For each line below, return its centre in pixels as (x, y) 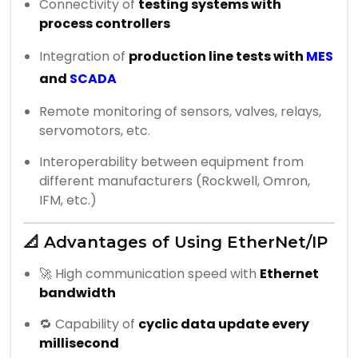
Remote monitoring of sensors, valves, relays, (180, 112)
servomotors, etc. (95, 131)
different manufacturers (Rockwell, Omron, (175, 181)
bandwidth (78, 293)
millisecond (79, 344)
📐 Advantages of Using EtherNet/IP (175, 243)
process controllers (105, 24)
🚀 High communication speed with (149, 274)
